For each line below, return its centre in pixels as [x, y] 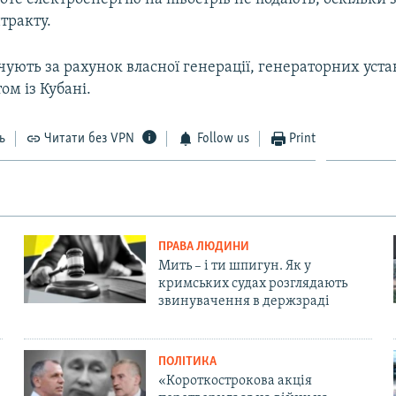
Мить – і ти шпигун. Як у [234, 266]
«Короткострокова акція [235, 381]
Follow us [223, 138]
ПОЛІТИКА [187, 362]
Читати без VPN [90, 138]
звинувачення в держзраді [244, 301]
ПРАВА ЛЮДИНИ [203, 247]
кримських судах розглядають [252, 283]
